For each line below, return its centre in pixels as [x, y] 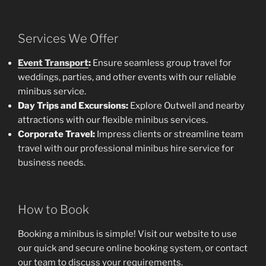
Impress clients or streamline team [169, 134]
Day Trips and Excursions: [73, 106]
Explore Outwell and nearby [186, 106]
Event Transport [53, 63]
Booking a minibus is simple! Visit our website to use [127, 234]
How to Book [53, 209]
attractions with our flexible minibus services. [113, 120]
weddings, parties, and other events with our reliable [127, 77]
